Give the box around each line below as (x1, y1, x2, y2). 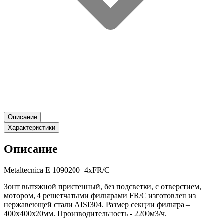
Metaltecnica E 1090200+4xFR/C (4, 166, 110, 174)
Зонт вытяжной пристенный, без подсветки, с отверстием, (4, 183, 201, 191)
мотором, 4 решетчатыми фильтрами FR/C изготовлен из (4, 191, 196, 200)
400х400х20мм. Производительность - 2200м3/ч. (4, 209, 167, 218)
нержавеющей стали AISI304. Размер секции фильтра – (4, 200, 190, 209)
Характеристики (8, 124, 55, 132)
